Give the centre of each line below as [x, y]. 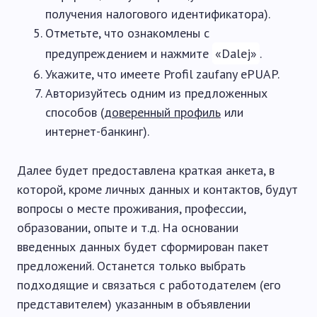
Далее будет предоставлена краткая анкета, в [146, 170]
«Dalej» [236, 53]
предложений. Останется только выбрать [131, 266]
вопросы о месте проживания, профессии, [131, 208]
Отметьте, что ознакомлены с [127, 33]
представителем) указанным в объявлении [134, 304]
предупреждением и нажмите [129, 53]
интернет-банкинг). [97, 131]
